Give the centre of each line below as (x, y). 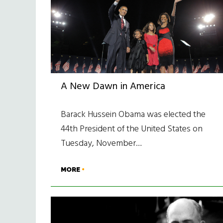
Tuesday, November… (101, 144)
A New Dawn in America (113, 87)
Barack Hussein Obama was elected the (133, 115)
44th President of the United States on (132, 129)
